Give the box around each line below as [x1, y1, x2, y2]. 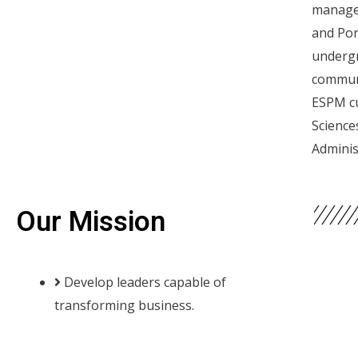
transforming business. [54, 296, 194, 314]
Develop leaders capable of [64, 272, 226, 291]
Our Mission [16, 201, 165, 243]
